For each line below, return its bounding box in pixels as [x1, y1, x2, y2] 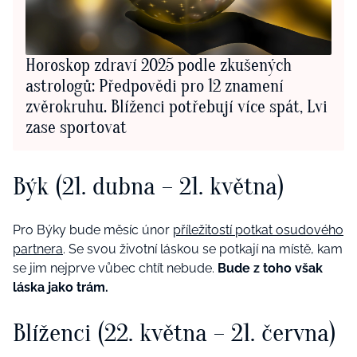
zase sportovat [25, 117, 127, 139]
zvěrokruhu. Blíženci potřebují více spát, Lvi [25, 96, 328, 118]
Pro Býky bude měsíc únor [13, 222, 173, 238]
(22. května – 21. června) [97, 317, 336, 347]
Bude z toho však [218, 261, 323, 277]
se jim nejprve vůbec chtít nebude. [13, 261, 218, 277]
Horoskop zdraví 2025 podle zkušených [25, 55, 292, 76]
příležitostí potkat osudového [173, 222, 343, 238]
